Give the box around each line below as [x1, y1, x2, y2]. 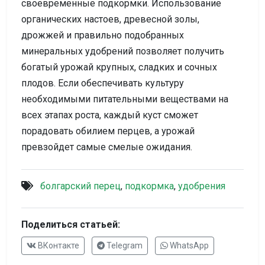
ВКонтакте [35, 240, 79, 250]
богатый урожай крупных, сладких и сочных [21, 61, 217, 73]
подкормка [125, 180, 174, 192]
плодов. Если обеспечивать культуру [21, 77, 184, 89]
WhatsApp [167, 240, 209, 250]
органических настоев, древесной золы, [21, 13, 199, 25]
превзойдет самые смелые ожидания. [21, 141, 192, 153]
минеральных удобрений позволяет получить [21, 45, 224, 57]
